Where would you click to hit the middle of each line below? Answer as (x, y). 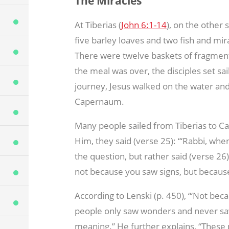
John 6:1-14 (144, 25)
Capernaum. (99, 101)
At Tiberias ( (98, 25)
